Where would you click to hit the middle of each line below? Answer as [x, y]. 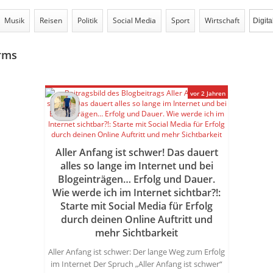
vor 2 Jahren [208, 93]
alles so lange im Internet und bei [136, 166]
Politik [87, 20]
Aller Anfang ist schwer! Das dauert [136, 152]
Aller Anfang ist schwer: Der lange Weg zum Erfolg [136, 252]
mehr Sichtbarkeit [136, 233]
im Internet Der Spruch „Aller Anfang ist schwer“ [136, 264]
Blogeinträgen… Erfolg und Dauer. [136, 179]
